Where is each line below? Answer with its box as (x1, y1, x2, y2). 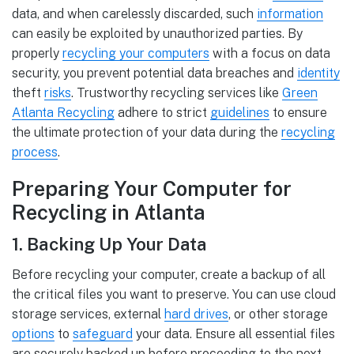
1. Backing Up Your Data (12, 234, 207, 255)
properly (12, 45, 62, 61)
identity (297, 65, 340, 81)
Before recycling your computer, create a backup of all (12, 266, 326, 282)
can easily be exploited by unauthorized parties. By (12, 25, 303, 41)
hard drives (164, 306, 228, 322)
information (257, 6, 323, 21)
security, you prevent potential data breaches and (12, 65, 297, 81)
